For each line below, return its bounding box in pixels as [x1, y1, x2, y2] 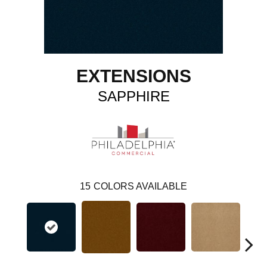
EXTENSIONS [76, 66, 191, 86]
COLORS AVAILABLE [94, 181, 187, 192]
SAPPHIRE [97, 88, 170, 104]
